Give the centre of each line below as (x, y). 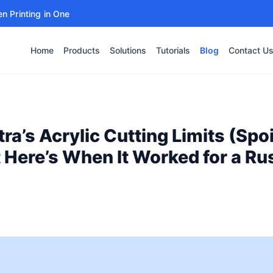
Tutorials (173, 50)
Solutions (128, 50)
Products (82, 50)
